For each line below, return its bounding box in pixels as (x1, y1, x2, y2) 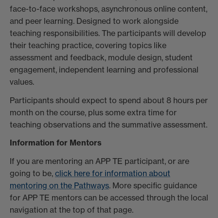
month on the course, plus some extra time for (10, 107, 177, 117)
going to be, (10, 168, 55, 179)
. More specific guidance (109, 181, 197, 191)
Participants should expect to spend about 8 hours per (10, 95, 208, 105)
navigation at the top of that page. (10, 205, 133, 215)
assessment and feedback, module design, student (10, 52, 193, 62)
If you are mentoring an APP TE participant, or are (10, 156, 189, 166)
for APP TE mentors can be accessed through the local (10, 193, 208, 203)
